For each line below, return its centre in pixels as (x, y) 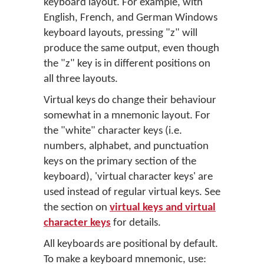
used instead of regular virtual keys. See (132, 192)
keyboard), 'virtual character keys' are (128, 177)
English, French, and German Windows (131, 18)
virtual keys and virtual (163, 208)
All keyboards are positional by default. (131, 244)
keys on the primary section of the (120, 162)
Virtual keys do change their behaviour (130, 100)
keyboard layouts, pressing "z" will (121, 33)
